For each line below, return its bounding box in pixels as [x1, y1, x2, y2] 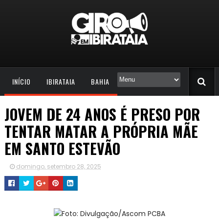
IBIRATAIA [46, 76, 75, 87]
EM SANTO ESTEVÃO [4, 137, 120, 159]
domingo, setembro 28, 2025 [16, 162, 101, 171]
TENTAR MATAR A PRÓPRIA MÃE [4, 120, 198, 142]
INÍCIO [12, 76, 31, 87]
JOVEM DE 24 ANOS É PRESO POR [4, 103, 200, 125]
